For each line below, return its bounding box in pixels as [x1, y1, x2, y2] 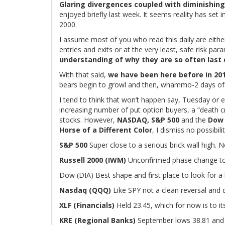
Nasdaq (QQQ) [59, 185, 111, 195]
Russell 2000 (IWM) [59, 155, 126, 165]
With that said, [59, 70, 108, 79]
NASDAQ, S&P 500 [117, 115, 179, 125]
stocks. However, [59, 115, 117, 125]
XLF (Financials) [59, 200, 115, 210]
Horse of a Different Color [59, 125, 152, 135]
